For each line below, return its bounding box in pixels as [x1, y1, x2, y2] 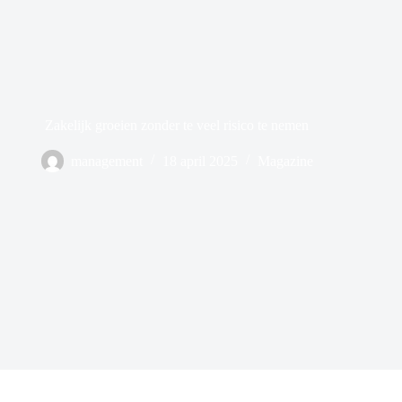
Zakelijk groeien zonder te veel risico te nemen [45, 117, 310, 133]
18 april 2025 [162, 153, 238, 169]
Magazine [257, 153, 313, 169]
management [70, 153, 143, 169]
